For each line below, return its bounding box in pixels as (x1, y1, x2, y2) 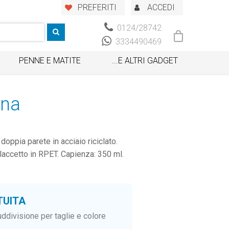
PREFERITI (78, 2, 117, 12)
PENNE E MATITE (19, 55, 81, 65)
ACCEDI (147, 2, 175, 12)
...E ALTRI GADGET (111, 55, 178, 65)
